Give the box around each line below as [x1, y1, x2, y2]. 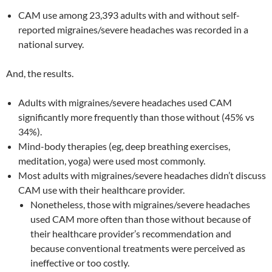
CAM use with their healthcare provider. [18, 184, 185, 195]
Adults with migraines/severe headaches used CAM [18, 97, 232, 108]
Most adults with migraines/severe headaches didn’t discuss [18, 169, 266, 181]
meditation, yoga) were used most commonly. [18, 155, 205, 166]
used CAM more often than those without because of [30, 213, 251, 225]
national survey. [18, 38, 84, 50]
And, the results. [6, 67, 73, 79]
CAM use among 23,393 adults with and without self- [18, 9, 240, 21]
